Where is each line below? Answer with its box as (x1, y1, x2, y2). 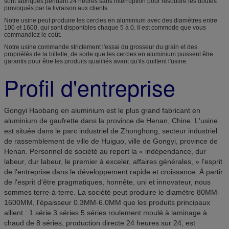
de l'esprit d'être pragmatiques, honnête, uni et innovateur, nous (4, 177, 211, 186)
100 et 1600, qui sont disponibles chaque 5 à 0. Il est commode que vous (4, 24, 206, 31)
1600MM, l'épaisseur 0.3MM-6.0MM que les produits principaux (4, 198, 210, 207)
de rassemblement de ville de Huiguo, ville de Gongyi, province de (4, 136, 218, 145)
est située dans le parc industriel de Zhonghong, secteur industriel (4, 126, 217, 135)
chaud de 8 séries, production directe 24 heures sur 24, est (4, 218, 195, 227)
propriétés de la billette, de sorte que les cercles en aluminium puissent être (4, 50, 213, 58)
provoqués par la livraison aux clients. (4, 4, 109, 12)
